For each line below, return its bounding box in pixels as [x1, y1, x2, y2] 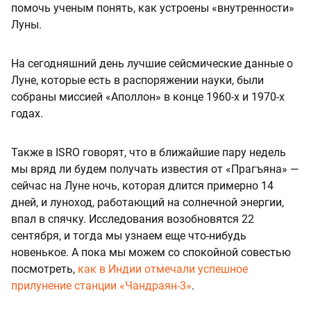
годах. [11, 107, 43, 121]
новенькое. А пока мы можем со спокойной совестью [11, 246, 291, 260]
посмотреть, [11, 262, 78, 276]
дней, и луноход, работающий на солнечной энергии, [11, 196, 284, 210]
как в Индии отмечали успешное [78, 262, 248, 276]
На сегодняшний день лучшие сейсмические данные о [11, 57, 293, 71]
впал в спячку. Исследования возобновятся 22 [11, 212, 254, 226]
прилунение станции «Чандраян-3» [11, 279, 192, 293]
